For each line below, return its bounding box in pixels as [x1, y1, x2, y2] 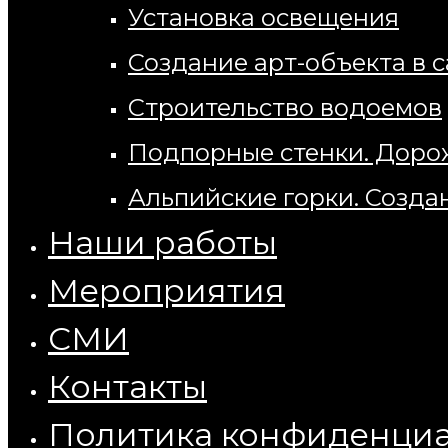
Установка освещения [128, 3, 399, 32]
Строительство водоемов [128, 93, 442, 122]
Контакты [48, 367, 207, 406]
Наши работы [48, 223, 277, 262]
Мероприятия [48, 271, 285, 310]
